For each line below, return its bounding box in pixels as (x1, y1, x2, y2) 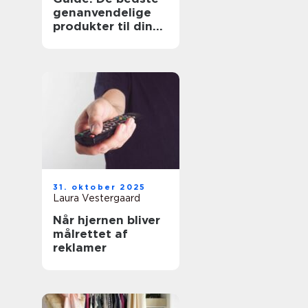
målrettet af (53, 227, 128, 241)
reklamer (53, 241, 107, 254)
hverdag (53, 33, 103, 47)
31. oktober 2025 (53, 182, 146, 192)
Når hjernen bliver (53, 213, 160, 227)
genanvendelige (53, 5, 151, 19)
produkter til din (53, 19, 153, 33)
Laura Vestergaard (53, 192, 140, 203)
